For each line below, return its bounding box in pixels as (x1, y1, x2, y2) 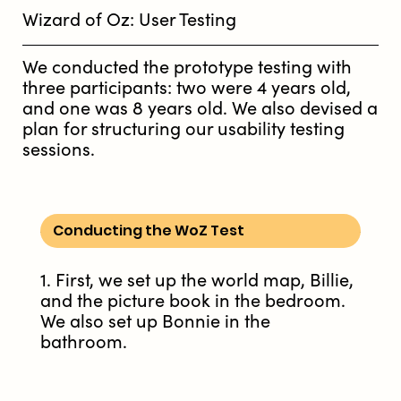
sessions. (22, 140, 95, 161)
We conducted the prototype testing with (22, 57, 352, 79)
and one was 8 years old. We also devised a (22, 98, 378, 120)
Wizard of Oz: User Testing (22, 10, 236, 31)
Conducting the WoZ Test (53, 220, 244, 242)
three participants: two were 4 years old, (22, 78, 351, 99)
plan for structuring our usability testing (22, 119, 345, 141)
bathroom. (40, 332, 127, 354)
